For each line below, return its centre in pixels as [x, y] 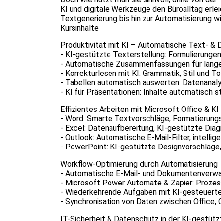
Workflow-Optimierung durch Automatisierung [139, 164]
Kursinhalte [79, 28]
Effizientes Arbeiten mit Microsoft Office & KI [139, 109]
